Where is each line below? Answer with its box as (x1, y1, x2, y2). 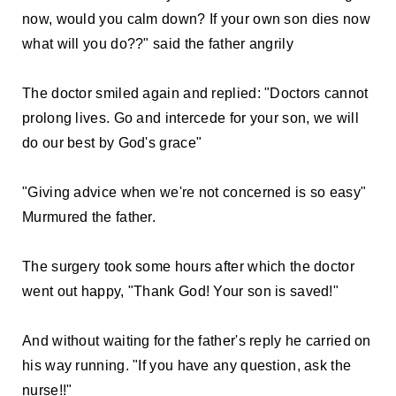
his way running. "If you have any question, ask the (22, 357, 352, 373)
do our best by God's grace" (22, 134, 202, 150)
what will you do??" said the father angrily (22, 35, 293, 51)
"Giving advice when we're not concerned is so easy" (22, 184, 367, 200)
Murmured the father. (22, 209, 156, 225)
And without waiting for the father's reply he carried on (22, 332, 371, 348)
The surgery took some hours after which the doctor (22, 258, 354, 274)
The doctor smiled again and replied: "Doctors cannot (22, 85, 369, 101)
